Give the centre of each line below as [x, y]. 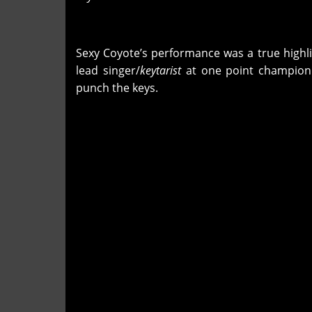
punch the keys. [118, 87]
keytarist [160, 70]
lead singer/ [108, 70]
